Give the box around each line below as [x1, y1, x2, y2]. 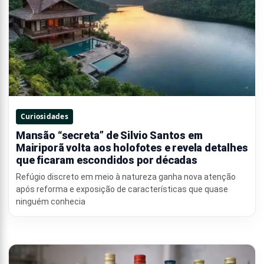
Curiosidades [21, 111, 68, 122]
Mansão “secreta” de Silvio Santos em [16, 129, 203, 142]
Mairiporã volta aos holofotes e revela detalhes [16, 141, 248, 154]
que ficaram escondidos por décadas [16, 154, 197, 167]
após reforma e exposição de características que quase [16, 184, 228, 194]
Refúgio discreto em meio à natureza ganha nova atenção [16, 172, 236, 182]
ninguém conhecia [16, 197, 85, 207]
